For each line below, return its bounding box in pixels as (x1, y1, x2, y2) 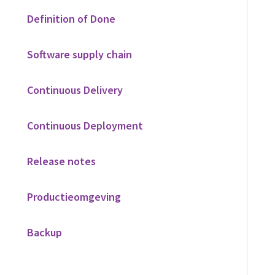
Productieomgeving (27, 190, 121, 204)
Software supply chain (27, 47, 132, 61)
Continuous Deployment (27, 118, 143, 133)
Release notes (27, 154, 96, 168)
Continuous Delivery (27, 83, 123, 97)
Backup (27, 225, 62, 239)
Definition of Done (27, 12, 115, 26)
